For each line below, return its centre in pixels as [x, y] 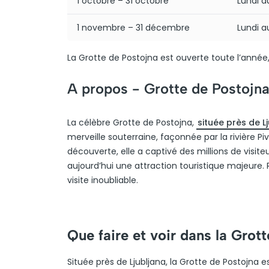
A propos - [106, 89]
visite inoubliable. [103, 180]
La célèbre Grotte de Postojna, [132, 122]
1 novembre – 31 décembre [133, 28]
